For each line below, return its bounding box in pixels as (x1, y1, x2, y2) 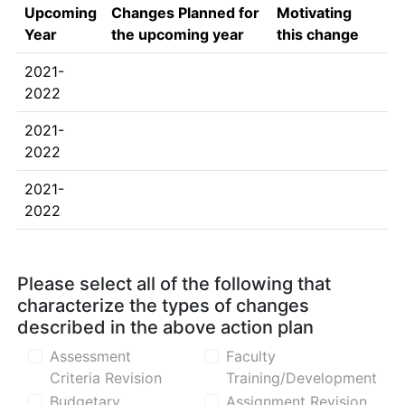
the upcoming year (111, 25, 244, 43)
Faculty (226, 347, 276, 365)
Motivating (277, 4, 352, 22)
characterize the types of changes (17, 295, 309, 316)
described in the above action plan (17, 316, 314, 338)
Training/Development (226, 369, 377, 387)
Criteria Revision (50, 369, 162, 387)
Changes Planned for (111, 4, 259, 22)
